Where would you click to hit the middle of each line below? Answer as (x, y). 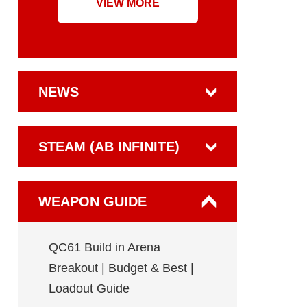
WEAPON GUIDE (93, 201)
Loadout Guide (89, 288)
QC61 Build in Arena (105, 247)
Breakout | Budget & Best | (121, 268)
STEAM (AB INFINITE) (109, 147)
